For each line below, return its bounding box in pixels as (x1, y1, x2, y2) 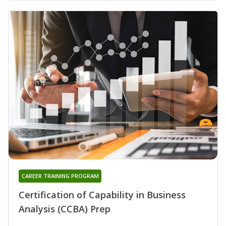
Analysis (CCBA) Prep (19, 202, 110, 215)
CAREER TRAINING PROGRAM (21, 172, 99, 180)
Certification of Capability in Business (19, 188, 186, 201)
